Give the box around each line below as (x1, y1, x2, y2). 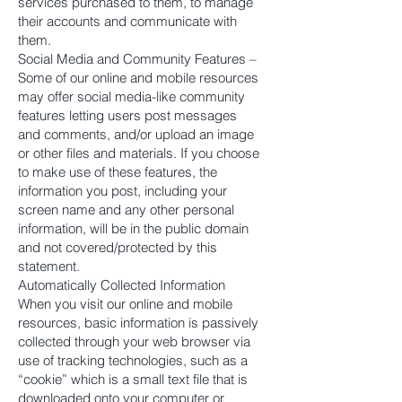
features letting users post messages (18, 107, 237, 124)
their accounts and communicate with (18, 13, 237, 30)
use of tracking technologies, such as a (18, 352, 248, 369)
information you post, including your (18, 182, 227, 199)
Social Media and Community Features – (18, 50, 257, 67)
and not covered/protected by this (18, 239, 217, 256)
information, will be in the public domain (18, 220, 249, 237)
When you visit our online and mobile (18, 295, 232, 312)
